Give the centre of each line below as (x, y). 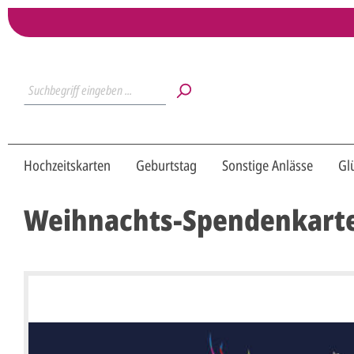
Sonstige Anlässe (267, 166)
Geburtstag (166, 166)
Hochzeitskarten (67, 166)
